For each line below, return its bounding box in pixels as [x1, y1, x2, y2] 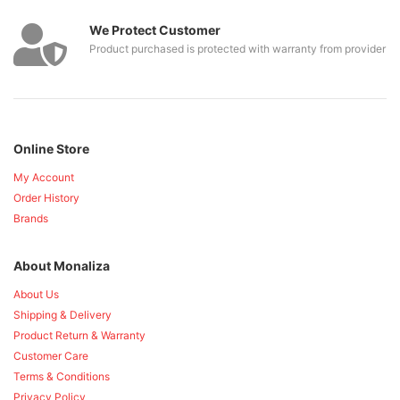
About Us [13, 287, 59, 301]
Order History [13, 190, 79, 204]
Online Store [13, 140, 89, 156]
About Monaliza [13, 257, 110, 273]
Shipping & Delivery [13, 307, 112, 321]
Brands [13, 211, 48, 225]
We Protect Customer [89, 21, 221, 37]
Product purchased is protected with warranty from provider [89, 41, 386, 55]
